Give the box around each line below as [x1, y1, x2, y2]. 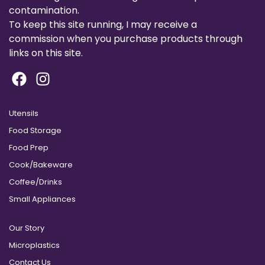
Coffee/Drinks [9, 176, 62, 188]
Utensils [9, 108, 38, 119]
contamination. [9, 3, 79, 17]
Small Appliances [9, 193, 76, 205]
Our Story [9, 222, 44, 234]
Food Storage [9, 125, 62, 137]
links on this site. [9, 46, 83, 60]
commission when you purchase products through [9, 31, 243, 46]
